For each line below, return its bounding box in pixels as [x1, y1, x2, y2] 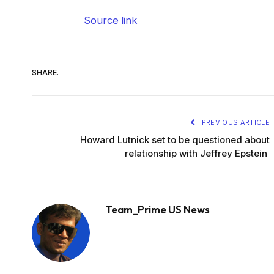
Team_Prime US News [105, 203, 210, 217]
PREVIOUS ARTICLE [199, 118, 270, 127]
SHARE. [32, 67, 59, 77]
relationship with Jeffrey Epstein [125, 147, 270, 160]
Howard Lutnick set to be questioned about [80, 134, 270, 146]
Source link [83, 14, 138, 27]
